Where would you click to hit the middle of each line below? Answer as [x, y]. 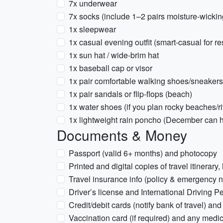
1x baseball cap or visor [111, 68]
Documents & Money [122, 135]
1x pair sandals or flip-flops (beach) [130, 94]
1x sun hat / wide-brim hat [114, 55]
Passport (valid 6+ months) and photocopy [143, 153]
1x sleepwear [92, 29]
